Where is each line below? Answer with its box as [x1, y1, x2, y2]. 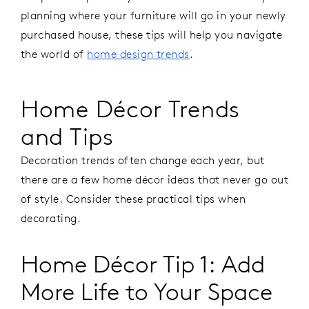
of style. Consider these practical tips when [21, 192, 246, 206]
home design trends [87, 46, 190, 61]
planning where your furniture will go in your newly [21, 8, 286, 22]
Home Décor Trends [21, 94, 240, 124]
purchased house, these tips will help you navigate [21, 27, 283, 41]
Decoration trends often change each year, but [21, 153, 265, 168]
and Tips [21, 121, 114, 152]
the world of [21, 46, 88, 61]
